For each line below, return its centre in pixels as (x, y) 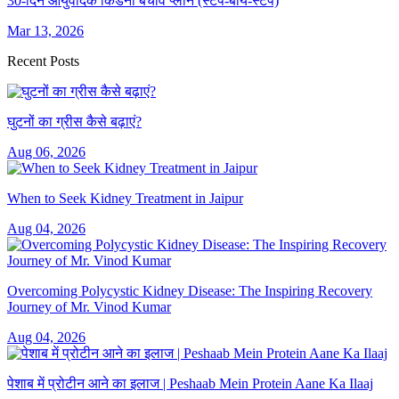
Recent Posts (43, 61)
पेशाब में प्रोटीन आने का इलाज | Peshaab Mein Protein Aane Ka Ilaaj (190, 384)
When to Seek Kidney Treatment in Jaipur (125, 199)
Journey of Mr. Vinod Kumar (89, 307)
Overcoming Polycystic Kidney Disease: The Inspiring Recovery (190, 291)
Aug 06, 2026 (46, 152)
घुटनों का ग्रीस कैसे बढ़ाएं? (74, 122)
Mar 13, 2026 (45, 31)
